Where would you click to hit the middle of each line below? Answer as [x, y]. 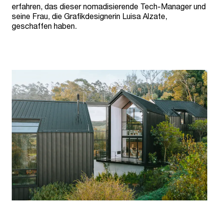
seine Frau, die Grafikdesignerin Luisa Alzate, [89, 16]
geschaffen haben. [44, 26]
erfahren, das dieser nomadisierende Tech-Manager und [109, 6]
